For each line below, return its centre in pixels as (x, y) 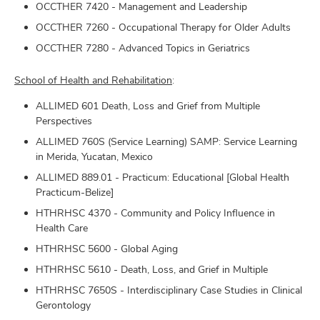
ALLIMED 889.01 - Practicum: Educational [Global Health (162, 177)
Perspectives (64, 120)
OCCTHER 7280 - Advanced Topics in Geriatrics (143, 47)
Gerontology (63, 305)
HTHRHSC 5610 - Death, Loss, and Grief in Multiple (152, 269)
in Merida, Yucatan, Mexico (94, 156)
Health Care (62, 227)
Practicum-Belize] (75, 192)
